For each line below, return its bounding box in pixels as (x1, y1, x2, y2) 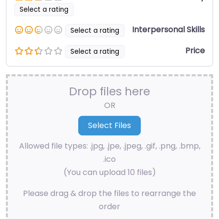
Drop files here (69, 83, 150, 99)
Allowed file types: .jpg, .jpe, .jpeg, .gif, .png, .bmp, (19, 140, 200, 152)
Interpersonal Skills (132, 24, 205, 36)
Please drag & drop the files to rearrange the (23, 188, 196, 199)
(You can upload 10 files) (63, 167, 156, 178)
